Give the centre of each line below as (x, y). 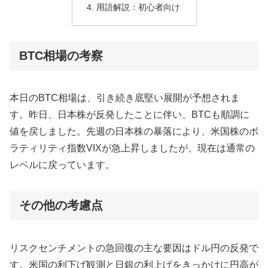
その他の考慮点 (61, 205)
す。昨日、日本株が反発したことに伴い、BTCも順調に (130, 115)
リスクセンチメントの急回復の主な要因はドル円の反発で (134, 248)
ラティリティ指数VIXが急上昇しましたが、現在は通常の (132, 148)
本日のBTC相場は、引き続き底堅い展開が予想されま (125, 98)
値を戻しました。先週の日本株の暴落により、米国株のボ (134, 132)
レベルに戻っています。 (62, 165)
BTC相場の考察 (61, 56)
